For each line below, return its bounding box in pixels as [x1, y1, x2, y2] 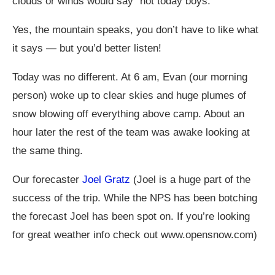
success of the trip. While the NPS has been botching [12, 192, 257, 204]
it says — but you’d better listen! [12, 42, 161, 54]
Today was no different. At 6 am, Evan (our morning [12, 71, 247, 83]
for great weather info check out [12, 228, 161, 241]
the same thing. [12, 144, 83, 157]
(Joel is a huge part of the [130, 173, 250, 185]
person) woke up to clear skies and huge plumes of [12, 89, 246, 101]
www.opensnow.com [161, 228, 254, 241]
